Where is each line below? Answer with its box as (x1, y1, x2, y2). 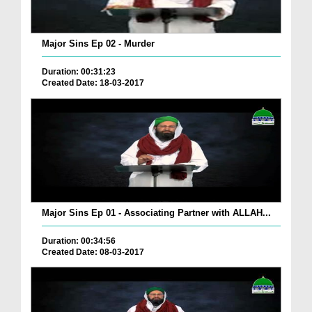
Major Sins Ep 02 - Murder (42, 38, 155, 49)
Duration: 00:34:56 (42, 235, 116, 246)
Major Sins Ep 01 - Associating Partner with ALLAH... (42, 207, 271, 218)
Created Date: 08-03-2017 (42, 247, 144, 257)
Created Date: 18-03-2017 (42, 78, 144, 88)
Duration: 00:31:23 (42, 67, 116, 77)
